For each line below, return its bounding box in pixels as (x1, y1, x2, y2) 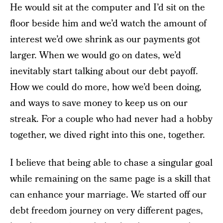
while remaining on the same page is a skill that (10, 172, 211, 186)
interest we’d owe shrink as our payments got (10, 33, 200, 46)
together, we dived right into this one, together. (10, 128, 205, 142)
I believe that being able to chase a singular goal (10, 156, 213, 170)
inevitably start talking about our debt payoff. (10, 65, 198, 78)
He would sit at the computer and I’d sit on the (10, 1, 205, 14)
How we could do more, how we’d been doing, (10, 81, 202, 94)
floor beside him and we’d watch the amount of (10, 17, 207, 30)
